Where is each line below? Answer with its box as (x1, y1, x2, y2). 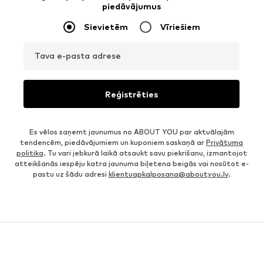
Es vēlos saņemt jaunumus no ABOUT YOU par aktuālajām (29, 127, 234, 137)
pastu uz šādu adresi (32, 170, 109, 179)
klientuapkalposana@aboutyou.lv (108, 170, 228, 179)
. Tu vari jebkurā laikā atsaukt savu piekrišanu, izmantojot (43, 149, 247, 158)
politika (16, 149, 43, 158)
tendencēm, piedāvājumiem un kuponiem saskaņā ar (20, 138, 206, 147)
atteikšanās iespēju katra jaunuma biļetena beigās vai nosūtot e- (14, 159, 249, 168)
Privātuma (206, 138, 243, 147)
